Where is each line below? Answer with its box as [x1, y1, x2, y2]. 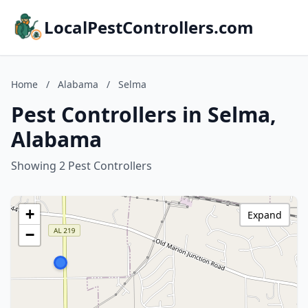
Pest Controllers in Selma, [11, 100, 276, 129]
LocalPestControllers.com [44, 16, 254, 38]
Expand [247, 208, 282, 221]
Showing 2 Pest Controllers [11, 158, 152, 173]
